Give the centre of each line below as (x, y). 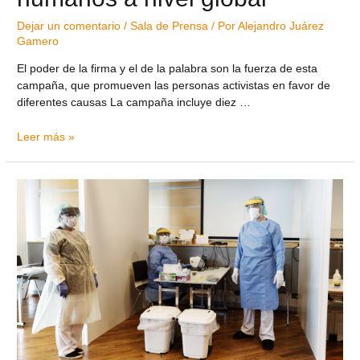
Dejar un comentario (69, 27)
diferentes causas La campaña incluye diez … (134, 102)
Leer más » (46, 137)
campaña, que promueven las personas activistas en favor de (174, 85)
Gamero (38, 42)
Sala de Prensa (170, 27)
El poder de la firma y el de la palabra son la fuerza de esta (168, 68)
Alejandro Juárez (281, 27)
